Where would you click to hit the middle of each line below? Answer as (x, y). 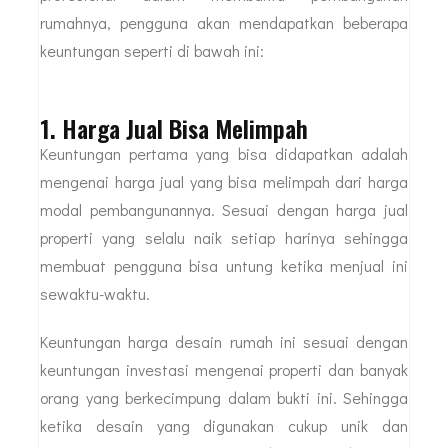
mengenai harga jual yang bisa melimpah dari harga (224, 181)
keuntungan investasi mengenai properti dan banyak (224, 369)
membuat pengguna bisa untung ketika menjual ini (224, 265)
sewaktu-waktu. (95, 293)
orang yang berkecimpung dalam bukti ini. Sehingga (224, 397)
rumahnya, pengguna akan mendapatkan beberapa (224, 22)
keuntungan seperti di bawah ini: (152, 50)
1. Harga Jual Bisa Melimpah (174, 127)
